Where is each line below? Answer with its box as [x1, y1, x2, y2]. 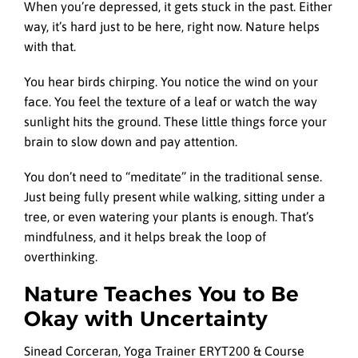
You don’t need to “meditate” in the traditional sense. [24, 169, 322, 185]
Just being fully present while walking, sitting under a [24, 189, 325, 205]
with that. [24, 38, 79, 54]
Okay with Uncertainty [24, 306, 268, 332]
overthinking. [24, 249, 97, 265]
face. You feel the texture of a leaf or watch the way [24, 94, 317, 109]
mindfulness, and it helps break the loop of [24, 229, 266, 245]
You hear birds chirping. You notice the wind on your [24, 74, 318, 89]
